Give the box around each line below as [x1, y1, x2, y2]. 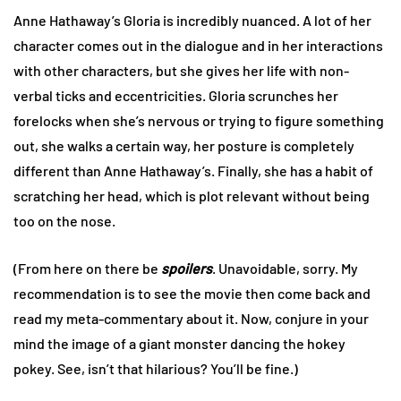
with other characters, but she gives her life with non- [13, 62, 349, 80]
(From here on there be [13, 260, 161, 277]
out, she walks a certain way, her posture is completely [13, 137, 354, 155]
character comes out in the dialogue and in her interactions [13, 37, 383, 55]
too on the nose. [13, 212, 115, 230]
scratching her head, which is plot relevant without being [13, 187, 370, 205]
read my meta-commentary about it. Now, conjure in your [13, 310, 369, 328]
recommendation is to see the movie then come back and [13, 285, 371, 303]
